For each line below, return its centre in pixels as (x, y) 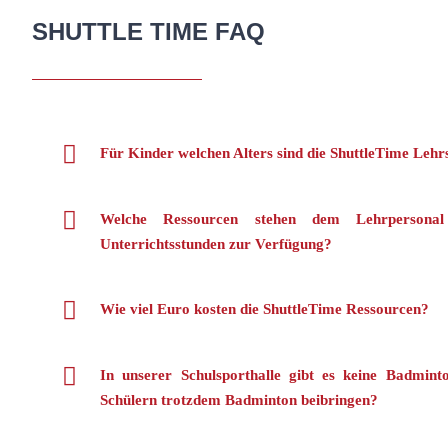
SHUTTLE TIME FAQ (148, 31)
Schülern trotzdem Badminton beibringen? (239, 399)
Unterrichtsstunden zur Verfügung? (216, 243)
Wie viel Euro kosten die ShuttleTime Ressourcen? (264, 308)
